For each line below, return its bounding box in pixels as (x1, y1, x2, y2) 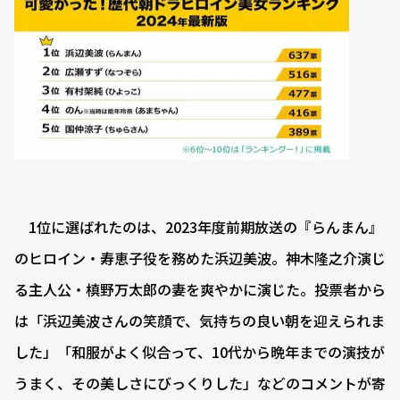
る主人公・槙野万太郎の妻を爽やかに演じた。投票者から (14, 279, 386, 301)
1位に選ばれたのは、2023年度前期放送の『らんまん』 (14, 216, 383, 238)
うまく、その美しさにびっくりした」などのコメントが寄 (14, 372, 386, 395)
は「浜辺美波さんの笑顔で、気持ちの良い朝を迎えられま (14, 310, 385, 332)
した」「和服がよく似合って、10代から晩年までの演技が (14, 341, 385, 363)
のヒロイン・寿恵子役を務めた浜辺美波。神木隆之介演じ (14, 247, 386, 270)
